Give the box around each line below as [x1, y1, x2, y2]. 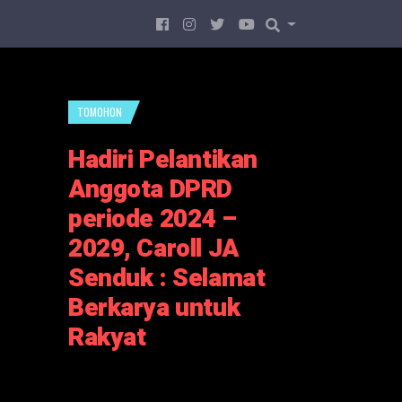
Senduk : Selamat [68, 260, 266, 297]
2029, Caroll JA [68, 231, 239, 267]
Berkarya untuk [68, 290, 240, 327]
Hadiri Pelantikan [68, 142, 258, 179]
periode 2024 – [68, 201, 237, 238]
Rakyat [68, 319, 146, 356]
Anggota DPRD [68, 171, 232, 208]
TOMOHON [77, 104, 122, 119]
